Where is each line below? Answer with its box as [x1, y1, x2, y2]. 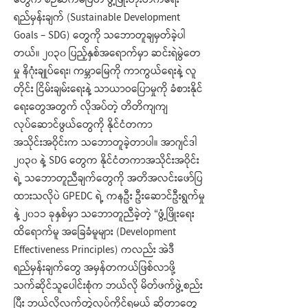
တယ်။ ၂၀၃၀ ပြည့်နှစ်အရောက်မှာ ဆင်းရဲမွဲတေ [14, 45, 201, 63]
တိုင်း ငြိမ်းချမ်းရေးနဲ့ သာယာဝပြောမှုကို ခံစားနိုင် [14, 81, 203, 99]
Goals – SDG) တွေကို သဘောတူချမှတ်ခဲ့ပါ [14, 27, 186, 45]
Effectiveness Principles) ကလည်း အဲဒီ [14, 242, 175, 260]
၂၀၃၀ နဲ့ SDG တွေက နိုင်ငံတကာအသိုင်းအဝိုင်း [14, 153, 199, 170]
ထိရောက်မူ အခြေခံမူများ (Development [14, 224, 176, 242]
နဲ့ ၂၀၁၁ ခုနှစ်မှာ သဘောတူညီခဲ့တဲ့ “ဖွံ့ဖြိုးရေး [14, 206, 195, 224]
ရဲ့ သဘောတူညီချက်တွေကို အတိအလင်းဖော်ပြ [14, 170, 203, 188]
